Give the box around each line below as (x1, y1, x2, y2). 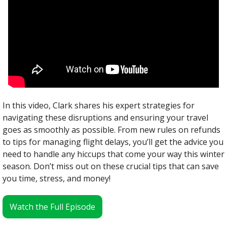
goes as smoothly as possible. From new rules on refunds (3, 124, 220, 135)
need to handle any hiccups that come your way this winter (3, 148, 224, 160)
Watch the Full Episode (10, 201, 95, 212)
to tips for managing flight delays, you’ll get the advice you (3, 136, 223, 147)
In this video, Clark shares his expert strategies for (3, 99, 195, 111)
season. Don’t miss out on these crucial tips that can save (3, 160, 219, 172)
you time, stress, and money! (3, 172, 110, 184)
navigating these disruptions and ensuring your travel (3, 111, 208, 123)
